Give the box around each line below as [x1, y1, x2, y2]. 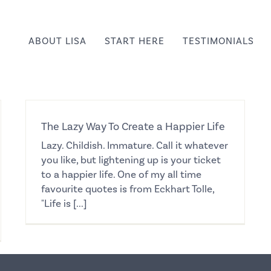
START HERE [105, 34, 165, 47]
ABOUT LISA [28, 34, 87, 47]
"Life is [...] [41, 197, 87, 211]
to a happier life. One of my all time [41, 168, 201, 181]
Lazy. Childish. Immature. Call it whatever [41, 139, 228, 152]
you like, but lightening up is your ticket [41, 154, 221, 167]
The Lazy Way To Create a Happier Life [41, 120, 225, 134]
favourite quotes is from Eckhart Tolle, [41, 183, 214, 196]
